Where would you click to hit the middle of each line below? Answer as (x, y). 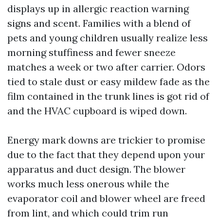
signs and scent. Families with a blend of (99, 23)
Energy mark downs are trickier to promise (106, 140)
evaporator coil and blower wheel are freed (106, 198)
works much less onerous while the (88, 184)
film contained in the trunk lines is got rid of (108, 96)
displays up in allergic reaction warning (98, 9)
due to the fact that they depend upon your (106, 154)
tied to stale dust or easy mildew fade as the (109, 82)
